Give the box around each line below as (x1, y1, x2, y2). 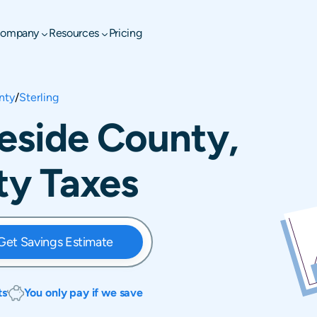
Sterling (19, 91, 59, 104)
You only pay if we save (23, 286, 143, 299)
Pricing (108, 26, 142, 40)
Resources (49, 26, 99, 40)
